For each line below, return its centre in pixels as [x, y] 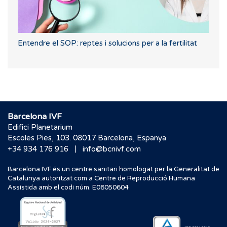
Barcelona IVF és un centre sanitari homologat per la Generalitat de [113, 169]
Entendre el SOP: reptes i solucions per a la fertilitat [107, 43]
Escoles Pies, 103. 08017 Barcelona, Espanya [87, 138]
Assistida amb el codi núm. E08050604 [68, 187]
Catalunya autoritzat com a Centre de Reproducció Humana [101, 178]
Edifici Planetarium [40, 127]
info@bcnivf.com [112, 149]
